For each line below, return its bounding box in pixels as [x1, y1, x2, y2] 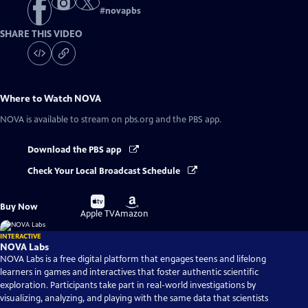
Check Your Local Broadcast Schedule [27, 165, 182, 177]
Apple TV [80, 208, 115, 219]
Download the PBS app [27, 144, 124, 156]
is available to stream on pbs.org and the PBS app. [24, 114, 221, 126]
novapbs [105, 5, 141, 17]
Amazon [115, 208, 149, 219]
